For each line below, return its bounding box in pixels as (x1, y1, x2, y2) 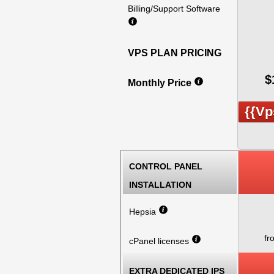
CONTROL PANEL (129, 161, 202, 171)
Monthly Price (128, 78, 194, 88)
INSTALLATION (129, 180, 191, 190)
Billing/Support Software (128, 4, 220, 13)
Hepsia (129, 207, 158, 217)
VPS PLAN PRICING (128, 48, 221, 58)
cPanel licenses (129, 236, 191, 246)
